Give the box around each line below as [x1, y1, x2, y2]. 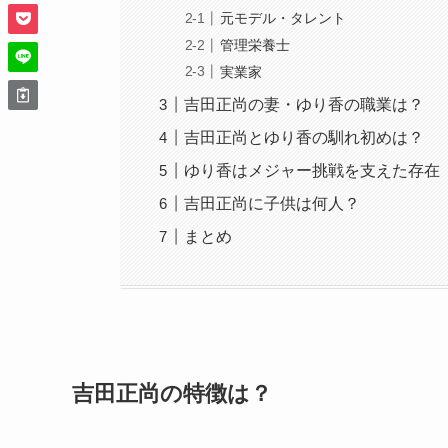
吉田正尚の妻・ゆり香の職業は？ [184, 95, 425, 113]
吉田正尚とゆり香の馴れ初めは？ [184, 128, 425, 146]
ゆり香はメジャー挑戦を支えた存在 [184, 161, 441, 179]
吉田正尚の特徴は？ [72, 381, 272, 407]
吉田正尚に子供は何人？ [184, 194, 361, 212]
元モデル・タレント [220, 10, 347, 27]
